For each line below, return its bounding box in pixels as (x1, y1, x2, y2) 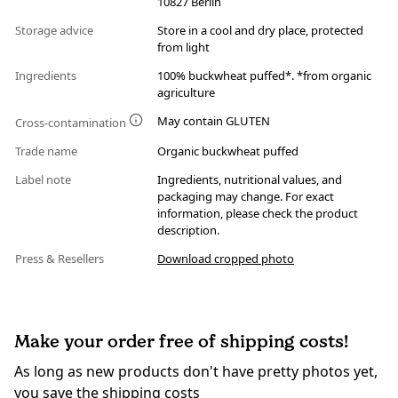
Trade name (15, 143, 80, 160)
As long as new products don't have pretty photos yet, (14, 362, 378, 382)
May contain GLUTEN (157, 113, 270, 130)
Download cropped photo (157, 251, 294, 267)
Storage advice (15, 22, 96, 39)
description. (157, 222, 219, 239)
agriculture (157, 84, 215, 101)
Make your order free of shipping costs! (14, 330, 348, 353)
